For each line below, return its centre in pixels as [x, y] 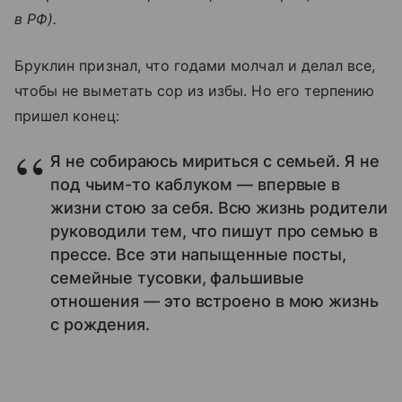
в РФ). [36, 19]
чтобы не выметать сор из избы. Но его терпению [195, 91]
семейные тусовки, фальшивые [177, 278]
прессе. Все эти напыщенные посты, [199, 255]
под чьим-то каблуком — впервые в [196, 185]
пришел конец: [67, 116]
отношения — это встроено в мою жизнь [214, 301]
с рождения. [100, 325]
